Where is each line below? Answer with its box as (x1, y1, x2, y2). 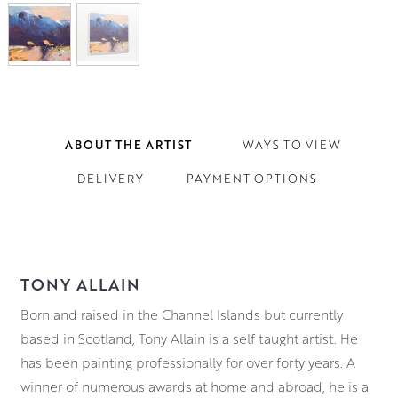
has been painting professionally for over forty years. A (20, 354, 355, 372)
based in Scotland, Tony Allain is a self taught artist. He (20, 330, 358, 348)
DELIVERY (76, 170, 144, 187)
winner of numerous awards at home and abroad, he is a (20, 378, 369, 396)
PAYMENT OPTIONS (186, 170, 317, 187)
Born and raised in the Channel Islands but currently (20, 306, 343, 324)
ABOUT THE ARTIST (64, 136, 192, 153)
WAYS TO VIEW (242, 136, 341, 153)
